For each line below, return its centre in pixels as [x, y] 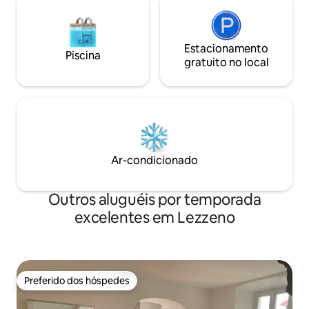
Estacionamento [226, 49]
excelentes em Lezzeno [154, 218]
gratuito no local [226, 63]
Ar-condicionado [154, 161]
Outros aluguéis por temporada [154, 200]
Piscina [83, 56]
